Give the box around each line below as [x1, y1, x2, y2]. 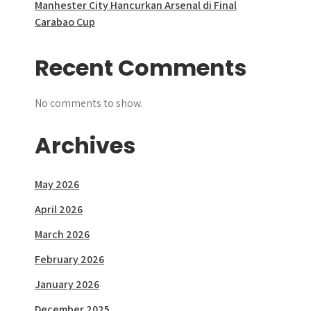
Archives [35, 130, 135, 161]
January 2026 [35, 277, 99, 292]
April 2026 [35, 202, 83, 217]
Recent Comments [35, 52, 246, 83]
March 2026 [35, 227, 90, 242]
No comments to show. [35, 96, 142, 110]
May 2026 [35, 177, 79, 192]
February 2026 [35, 252, 104, 267]
